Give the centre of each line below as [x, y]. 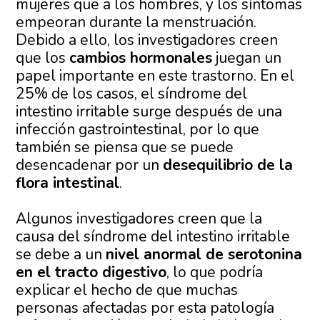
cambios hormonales [141, 58]
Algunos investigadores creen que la [139, 219]
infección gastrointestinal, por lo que [138, 130]
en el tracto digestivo [91, 272]
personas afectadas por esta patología [145, 308]
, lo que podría [215, 272]
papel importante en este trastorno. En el [155, 76]
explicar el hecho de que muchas [127, 290]
